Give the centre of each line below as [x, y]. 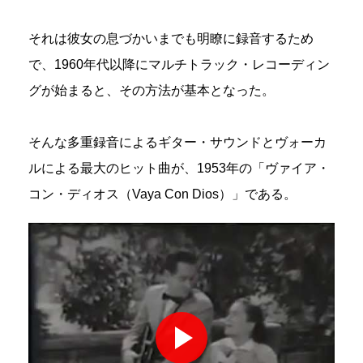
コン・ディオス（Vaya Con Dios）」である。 [162, 194]
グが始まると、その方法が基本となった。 [152, 90]
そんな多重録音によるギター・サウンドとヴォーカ [177, 142]
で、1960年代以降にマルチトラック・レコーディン [179, 64]
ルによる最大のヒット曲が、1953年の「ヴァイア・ [179, 168]
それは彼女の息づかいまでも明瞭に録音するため [171, 38]
